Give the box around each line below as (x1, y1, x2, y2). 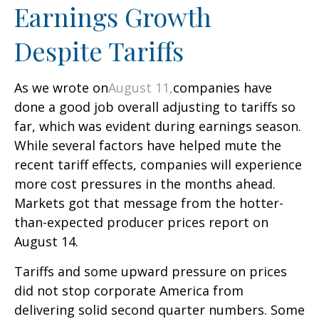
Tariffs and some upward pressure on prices (14, 263, 287, 280)
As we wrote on (14, 79, 108, 96)
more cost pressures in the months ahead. (14, 175, 276, 192)
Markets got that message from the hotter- (14, 194, 283, 211)
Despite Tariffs (14, 33, 184, 68)
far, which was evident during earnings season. (14, 117, 301, 135)
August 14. (14, 233, 78, 250)
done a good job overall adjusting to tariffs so (14, 98, 296, 115)
